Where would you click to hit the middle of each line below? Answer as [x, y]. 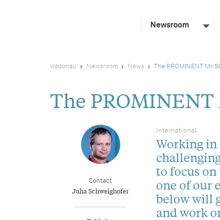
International [176, 131]
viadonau [63, 67]
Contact [101, 181]
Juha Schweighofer [101, 191]
